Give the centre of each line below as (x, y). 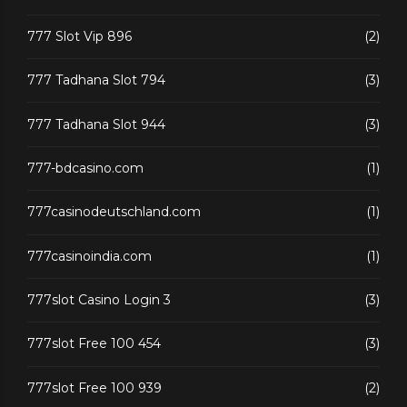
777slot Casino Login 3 (99, 300)
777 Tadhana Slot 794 (96, 80)
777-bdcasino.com (85, 168)
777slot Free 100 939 (94, 387)
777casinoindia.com (89, 256)
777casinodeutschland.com (114, 212)
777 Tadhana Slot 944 (96, 124)
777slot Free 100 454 (94, 344)
